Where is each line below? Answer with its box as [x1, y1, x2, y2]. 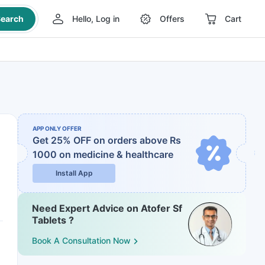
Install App [55, 169, 93, 177]
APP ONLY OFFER [33, 125, 82, 132]
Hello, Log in [72, 14, 119, 24]
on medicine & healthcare [59, 148, 173, 160]
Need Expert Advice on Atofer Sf [32, 202, 182, 214]
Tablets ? [32, 214, 74, 226]
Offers [159, 14, 185, 24]
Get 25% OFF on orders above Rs [33, 134, 181, 146]
